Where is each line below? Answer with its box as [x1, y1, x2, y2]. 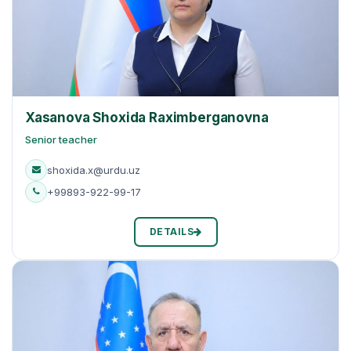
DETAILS [149, 225, 194, 237]
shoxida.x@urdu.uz [47, 163, 140, 176]
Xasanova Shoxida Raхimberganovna [25, 109, 269, 125]
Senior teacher [25, 132, 97, 146]
